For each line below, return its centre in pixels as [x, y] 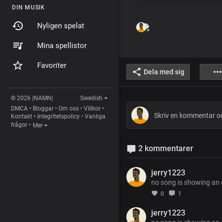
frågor [19, 125]
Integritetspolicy [58, 116]
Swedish [91, 98]
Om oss [69, 109]
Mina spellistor [62, 46]
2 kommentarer [165, 148]
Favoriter [52, 65]
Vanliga [95, 116]
